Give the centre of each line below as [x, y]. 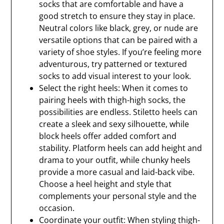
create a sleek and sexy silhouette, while [114, 124]
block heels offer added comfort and [108, 136]
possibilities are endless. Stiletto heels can [118, 112]
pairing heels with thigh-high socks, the [112, 100]
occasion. [57, 208]
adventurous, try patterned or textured [113, 64]
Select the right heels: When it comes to [114, 88]
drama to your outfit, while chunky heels [115, 160]
